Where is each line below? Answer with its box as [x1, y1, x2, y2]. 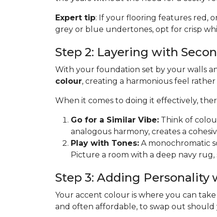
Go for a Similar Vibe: [71, 115, 159, 124]
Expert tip [55, 13, 95, 22]
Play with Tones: [71, 139, 139, 148]
